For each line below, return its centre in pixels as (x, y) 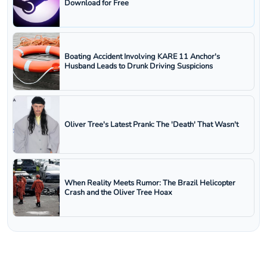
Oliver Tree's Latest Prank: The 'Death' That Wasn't (151, 125)
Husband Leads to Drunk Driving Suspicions (139, 66)
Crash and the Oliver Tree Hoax (118, 193)
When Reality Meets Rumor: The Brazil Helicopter (150, 183)
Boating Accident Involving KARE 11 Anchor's (142, 57)
